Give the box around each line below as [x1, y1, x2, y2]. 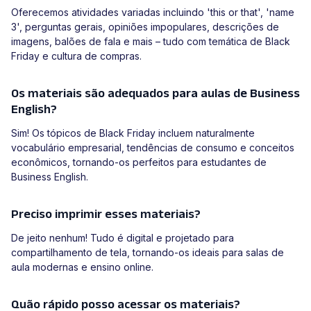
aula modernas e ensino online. [11, 261, 153, 274]
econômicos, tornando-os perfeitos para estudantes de [11, 156, 267, 169]
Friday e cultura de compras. [11, 50, 142, 62]
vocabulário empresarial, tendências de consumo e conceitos [11, 142, 294, 154]
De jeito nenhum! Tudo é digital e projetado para [11, 232, 234, 244]
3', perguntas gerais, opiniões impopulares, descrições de [11, 21, 279, 33]
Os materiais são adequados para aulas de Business [11, 86, 300, 101]
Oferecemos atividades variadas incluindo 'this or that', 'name [11, 6, 294, 19]
